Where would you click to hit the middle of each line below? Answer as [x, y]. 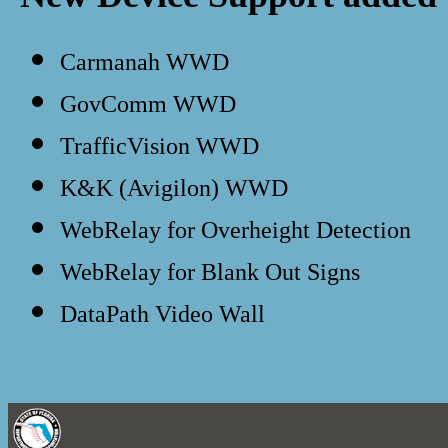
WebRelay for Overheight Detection [235, 230]
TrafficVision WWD [159, 146]
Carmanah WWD [144, 62]
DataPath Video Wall [162, 314]
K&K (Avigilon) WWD [174, 188]
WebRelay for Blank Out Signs [210, 272]
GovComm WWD [148, 104]
